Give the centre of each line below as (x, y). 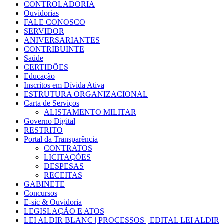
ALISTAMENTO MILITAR (90, 112)
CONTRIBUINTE (54, 49)
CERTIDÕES (46, 67)
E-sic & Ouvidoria (53, 202)
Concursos (41, 193)
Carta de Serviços (52, 103)
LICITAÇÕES (67, 157)
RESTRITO (43, 130)
